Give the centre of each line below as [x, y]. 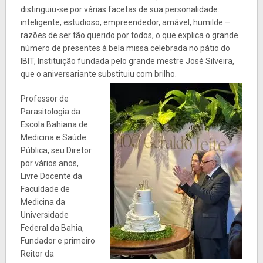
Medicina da [43, 202]
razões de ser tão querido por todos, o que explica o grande [129, 35]
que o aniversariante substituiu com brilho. [98, 74]
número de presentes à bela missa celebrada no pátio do [125, 48]
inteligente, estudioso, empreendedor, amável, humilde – [125, 22]
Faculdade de [45, 189]
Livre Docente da [51, 176]
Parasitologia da [50, 111]
